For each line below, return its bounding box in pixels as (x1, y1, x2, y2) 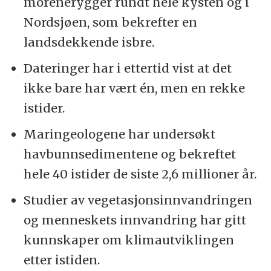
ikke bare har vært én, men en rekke (24, 80, 246, 96)
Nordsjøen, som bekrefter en (24, 15, 198, 30)
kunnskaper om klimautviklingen (24, 232, 235, 247)
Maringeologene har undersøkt (24, 126, 216, 142)
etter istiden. (24, 252, 100, 267)
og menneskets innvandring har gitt (24, 212, 247, 227)
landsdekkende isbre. (24, 34, 155, 50)
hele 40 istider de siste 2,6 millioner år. (24, 166, 257, 182)
